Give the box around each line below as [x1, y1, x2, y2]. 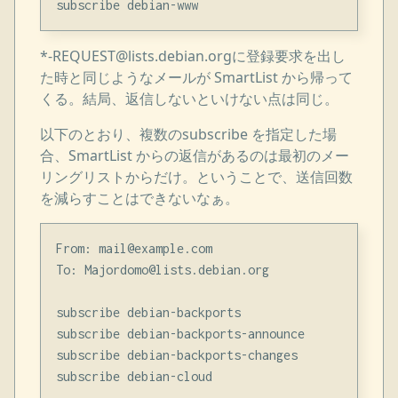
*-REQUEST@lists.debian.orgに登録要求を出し [40, 45, 346, 66]
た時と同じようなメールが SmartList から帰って [40, 67, 354, 87]
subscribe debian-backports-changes [55, 347, 298, 363]
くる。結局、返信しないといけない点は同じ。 [40, 88, 339, 108]
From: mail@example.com [55, 241, 212, 257]
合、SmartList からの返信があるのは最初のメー [40, 145, 350, 165]
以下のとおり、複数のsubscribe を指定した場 [40, 123, 338, 144]
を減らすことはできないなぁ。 [40, 187, 240, 208]
